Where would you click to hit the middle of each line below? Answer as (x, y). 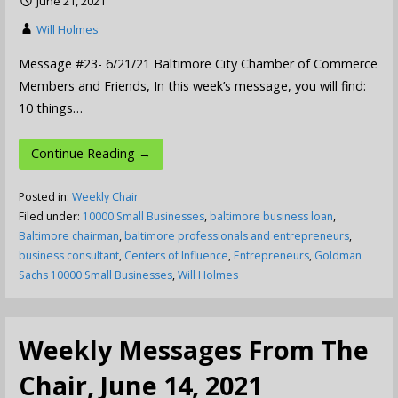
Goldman (338, 255)
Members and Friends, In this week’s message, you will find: (192, 85)
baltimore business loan (271, 216)
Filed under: (50, 216)
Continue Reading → (91, 154)
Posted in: (45, 196)
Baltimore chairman (68, 235)
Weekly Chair (105, 196)
